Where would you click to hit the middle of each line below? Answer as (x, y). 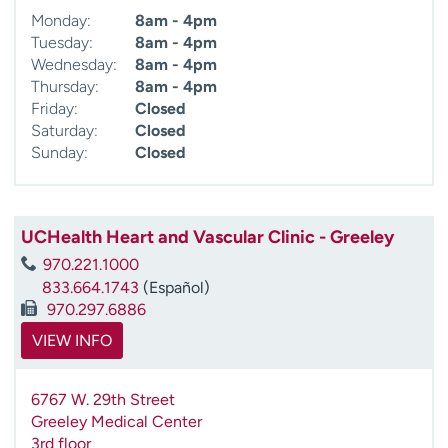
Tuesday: (62, 42)
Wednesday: (74, 64)
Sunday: (59, 152)
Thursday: (65, 86)
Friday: (54, 108)
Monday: (61, 20)
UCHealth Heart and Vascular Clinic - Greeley (207, 236)
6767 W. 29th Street (103, 400)
